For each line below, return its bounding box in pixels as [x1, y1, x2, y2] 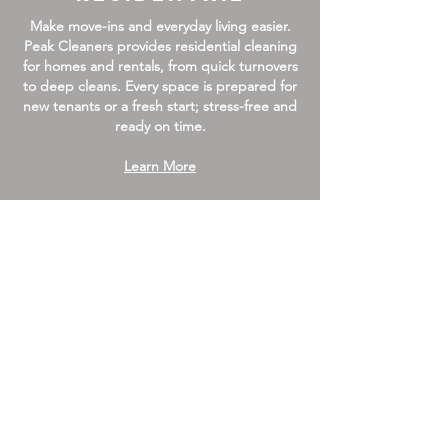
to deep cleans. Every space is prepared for [23, 77, 297, 95]
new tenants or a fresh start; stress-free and [23, 97, 297, 115]
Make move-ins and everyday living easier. [29, 17, 291, 35]
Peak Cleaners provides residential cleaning [23, 37, 297, 55]
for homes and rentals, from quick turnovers [22, 57, 298, 75]
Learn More [124, 157, 196, 175]
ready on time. [114, 117, 206, 135]
